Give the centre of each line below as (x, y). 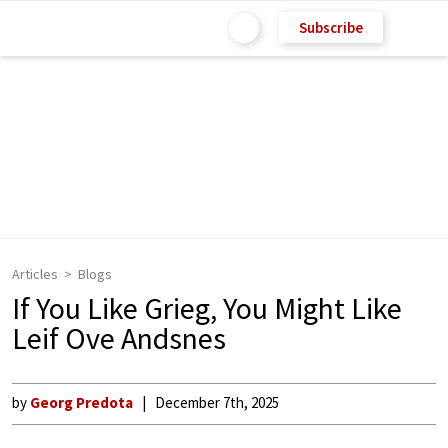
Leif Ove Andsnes (119, 338)
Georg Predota (81, 402)
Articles (35, 274)
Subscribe (331, 27)
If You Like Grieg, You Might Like (207, 308)
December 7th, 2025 (217, 402)
